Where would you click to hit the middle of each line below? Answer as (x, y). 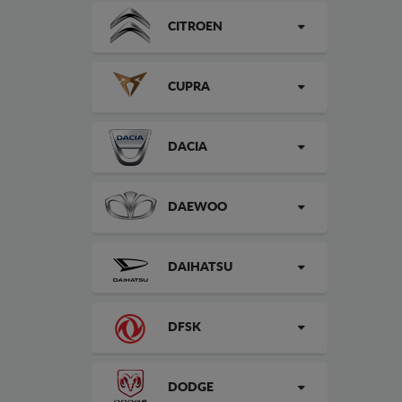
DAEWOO (197, 207)
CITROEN (195, 27)
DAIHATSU (200, 267)
